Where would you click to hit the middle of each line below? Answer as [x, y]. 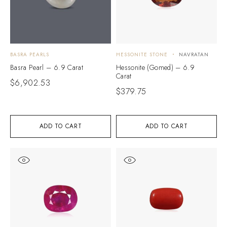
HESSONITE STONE [142, 54]
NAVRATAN [194, 54]
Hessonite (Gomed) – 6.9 [156, 67]
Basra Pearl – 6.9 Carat [47, 67]
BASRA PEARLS [30, 54]
